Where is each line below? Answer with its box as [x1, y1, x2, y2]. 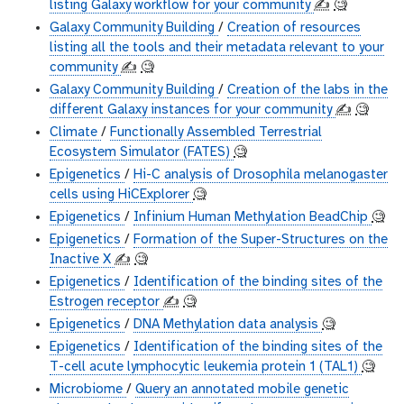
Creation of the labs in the [227, 83, 388, 98]
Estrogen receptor [50, 295, 163, 310]
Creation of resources [227, 21, 361, 36]
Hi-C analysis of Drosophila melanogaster [133, 168, 388, 183]
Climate [50, 125, 101, 141]
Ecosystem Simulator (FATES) [50, 145, 234, 161]
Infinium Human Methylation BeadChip [133, 210, 372, 225]
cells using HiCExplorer [50, 188, 193, 203]
